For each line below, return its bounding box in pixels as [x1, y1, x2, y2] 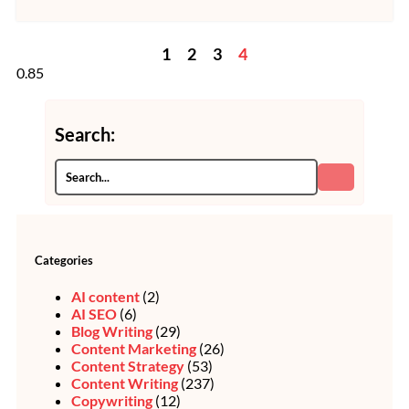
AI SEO [71, 305, 117, 323]
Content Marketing [71, 340, 196, 358]
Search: [55, 122, 115, 145]
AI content [71, 288, 140, 306]
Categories [35, 253, 93, 268]
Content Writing [71, 374, 178, 393]
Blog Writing [71, 322, 152, 341]
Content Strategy [71, 357, 184, 375]
